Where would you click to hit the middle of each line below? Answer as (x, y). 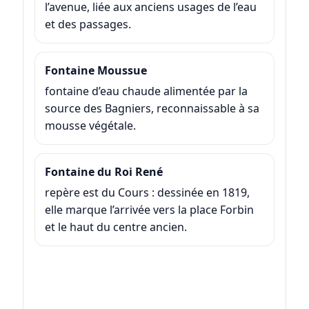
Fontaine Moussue (96, 70)
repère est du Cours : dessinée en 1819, (147, 192)
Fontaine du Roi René (103, 171)
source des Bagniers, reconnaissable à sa (152, 108)
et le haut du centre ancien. (116, 227)
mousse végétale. (90, 125)
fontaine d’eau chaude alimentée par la (146, 91)
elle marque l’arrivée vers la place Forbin (149, 209)
